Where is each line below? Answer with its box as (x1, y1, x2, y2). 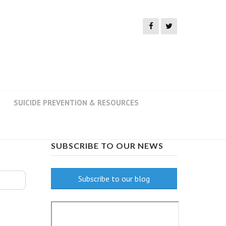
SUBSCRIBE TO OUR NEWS (51, 141, 163, 150)
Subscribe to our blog (78, 174, 150, 184)
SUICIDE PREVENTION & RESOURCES (14, 98, 139, 107)
